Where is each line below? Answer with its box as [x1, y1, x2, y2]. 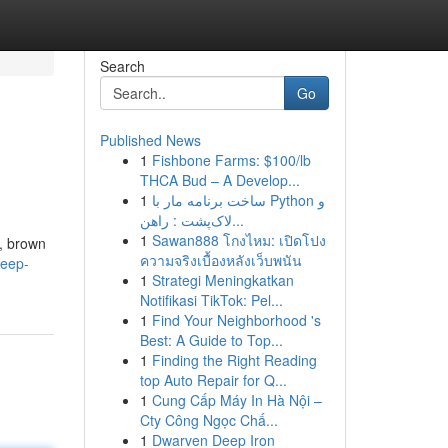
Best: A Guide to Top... [139, 330, 283, 350]
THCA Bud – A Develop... [139, 170, 300, 190]
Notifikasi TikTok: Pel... [139, 290, 283, 310]
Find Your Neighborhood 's [151, 310, 321, 330]
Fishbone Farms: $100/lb [151, 150, 311, 170]
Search [99, 56, 145, 76]
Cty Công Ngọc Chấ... [139, 410, 278, 430]
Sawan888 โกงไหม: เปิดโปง [151, 230, 326, 250]
